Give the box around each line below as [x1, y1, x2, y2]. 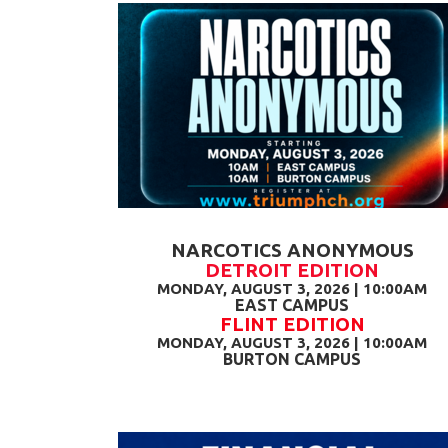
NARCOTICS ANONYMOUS [170, 239, 414, 261]
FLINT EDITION [219, 313, 365, 335]
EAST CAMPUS [235, 296, 349, 314]
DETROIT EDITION [205, 259, 379, 281]
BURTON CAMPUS [223, 350, 361, 368]
